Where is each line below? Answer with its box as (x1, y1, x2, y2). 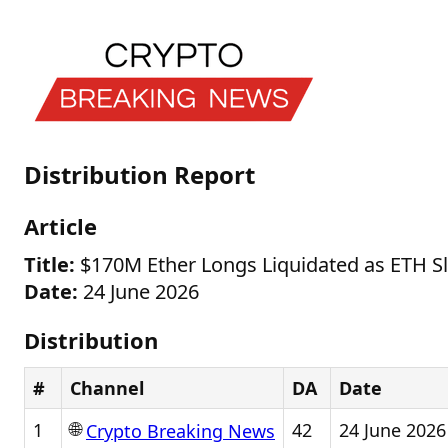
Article (24, 211, 97, 241)
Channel (70, 376, 144, 400)
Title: (24, 251, 75, 278)
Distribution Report (24, 158, 255, 191)
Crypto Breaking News (86, 419, 275, 444)
